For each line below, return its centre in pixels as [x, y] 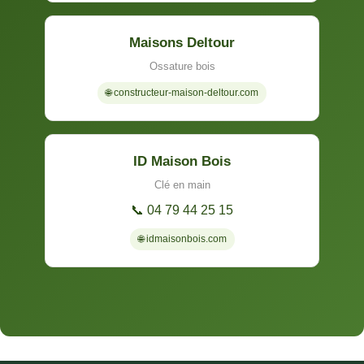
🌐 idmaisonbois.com [182, 238]
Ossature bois [182, 66]
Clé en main [182, 184]
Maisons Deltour [182, 42]
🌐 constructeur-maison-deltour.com [182, 92]
